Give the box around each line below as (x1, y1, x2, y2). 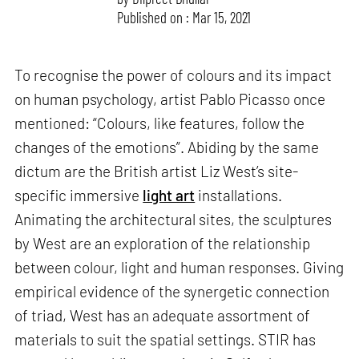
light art (143, 186, 196, 205)
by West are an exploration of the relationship (14, 234, 311, 253)
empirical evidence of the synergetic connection (14, 282, 330, 301)
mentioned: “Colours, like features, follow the (14, 114, 305, 133)
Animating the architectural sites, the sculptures (14, 210, 333, 229)
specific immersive (14, 186, 143, 205)
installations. (195, 186, 283, 205)
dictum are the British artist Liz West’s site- (14, 162, 299, 181)
